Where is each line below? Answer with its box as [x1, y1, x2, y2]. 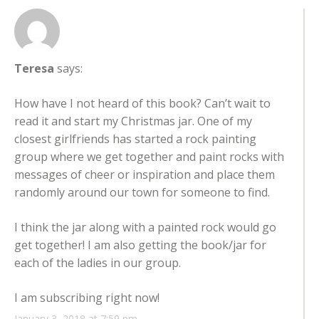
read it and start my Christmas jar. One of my [14, 113, 252, 130]
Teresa [14, 61, 54, 77]
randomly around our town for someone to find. [14, 184, 270, 201]
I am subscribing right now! [14, 290, 159, 306]
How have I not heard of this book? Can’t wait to [14, 95, 271, 112]
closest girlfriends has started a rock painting [14, 131, 256, 147]
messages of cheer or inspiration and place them [14, 167, 275, 183]
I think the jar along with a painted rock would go [14, 219, 276, 236]
